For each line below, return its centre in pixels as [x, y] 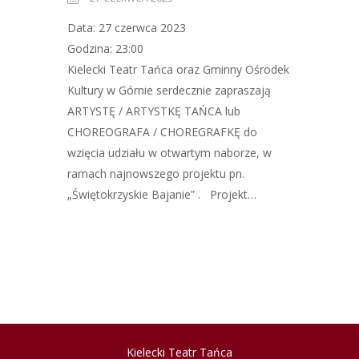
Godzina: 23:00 [105, 49]
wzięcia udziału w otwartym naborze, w [169, 153]
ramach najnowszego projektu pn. [156, 174]
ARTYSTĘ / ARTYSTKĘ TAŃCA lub [154, 111]
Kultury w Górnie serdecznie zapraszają [169, 91]
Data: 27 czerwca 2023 [127, 28]
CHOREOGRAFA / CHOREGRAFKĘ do [162, 132]
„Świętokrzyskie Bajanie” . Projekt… [162, 195]
